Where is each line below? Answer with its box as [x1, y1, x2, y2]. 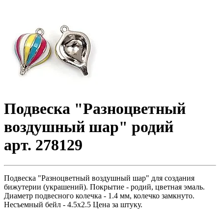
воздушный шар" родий [4, 118, 173, 136]
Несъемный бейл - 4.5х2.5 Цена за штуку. [4, 200, 142, 209]
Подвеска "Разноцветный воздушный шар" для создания [4, 173, 194, 182]
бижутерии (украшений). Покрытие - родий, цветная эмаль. [4, 182, 205, 191]
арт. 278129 [4, 136, 82, 154]
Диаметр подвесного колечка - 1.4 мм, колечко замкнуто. [4, 191, 194, 200]
